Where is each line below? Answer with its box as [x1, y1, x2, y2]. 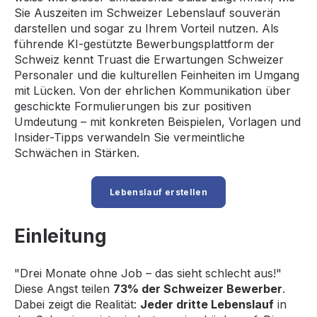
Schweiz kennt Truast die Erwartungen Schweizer [14, 52, 284, 67]
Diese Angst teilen [14, 281, 113, 296]
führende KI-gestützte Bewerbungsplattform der [14, 36, 275, 51]
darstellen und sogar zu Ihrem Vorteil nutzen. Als [14, 21, 279, 35]
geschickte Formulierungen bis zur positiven [14, 98, 251, 113]
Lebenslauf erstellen [109, 187, 208, 197]
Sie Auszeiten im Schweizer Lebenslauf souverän [14, 5, 280, 20]
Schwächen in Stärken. [14, 145, 139, 160]
